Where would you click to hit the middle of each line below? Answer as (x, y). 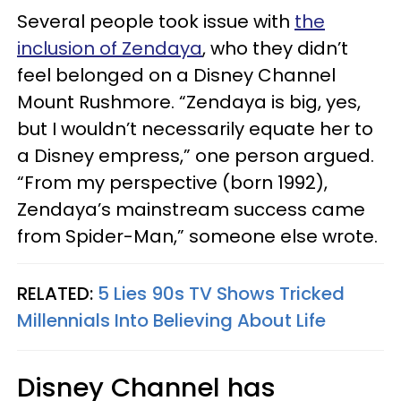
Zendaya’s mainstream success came (191, 209)
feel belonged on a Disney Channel (176, 75)
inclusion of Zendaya (110, 48)
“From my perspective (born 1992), (172, 182)
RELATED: (57, 293)
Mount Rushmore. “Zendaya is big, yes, (189, 102)
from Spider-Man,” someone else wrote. (197, 236)
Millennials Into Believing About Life (171, 320)
